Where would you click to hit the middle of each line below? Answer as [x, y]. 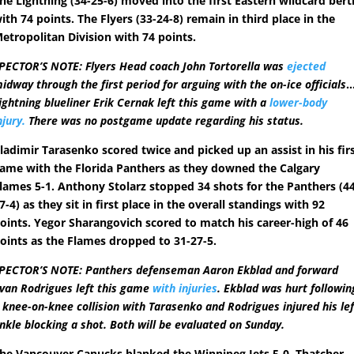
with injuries [185, 288]
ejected [307, 66]
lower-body [299, 103]
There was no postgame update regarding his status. [165, 121]
